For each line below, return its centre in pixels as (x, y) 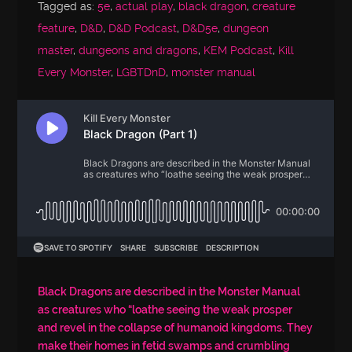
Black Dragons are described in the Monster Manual (169, 292)
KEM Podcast (238, 51)
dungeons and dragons (139, 51)
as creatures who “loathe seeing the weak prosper (165, 310)
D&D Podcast (143, 29)
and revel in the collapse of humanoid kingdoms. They (176, 328)
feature (57, 29)
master (56, 51)
